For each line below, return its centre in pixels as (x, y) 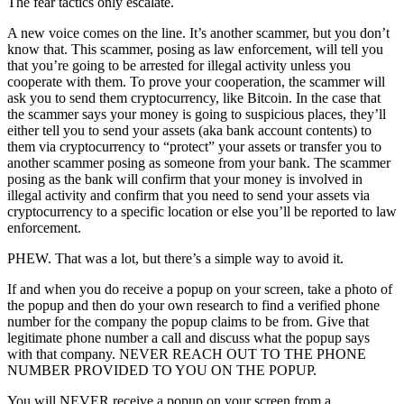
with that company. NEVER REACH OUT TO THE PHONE (187, 354)
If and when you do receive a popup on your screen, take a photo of (200, 289)
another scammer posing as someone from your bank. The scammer (199, 163)
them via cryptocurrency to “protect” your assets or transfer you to (194, 147)
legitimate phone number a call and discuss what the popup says (188, 338)
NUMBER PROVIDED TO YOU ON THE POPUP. (162, 371)
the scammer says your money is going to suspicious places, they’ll (197, 115)
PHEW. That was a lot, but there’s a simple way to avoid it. (175, 259)
